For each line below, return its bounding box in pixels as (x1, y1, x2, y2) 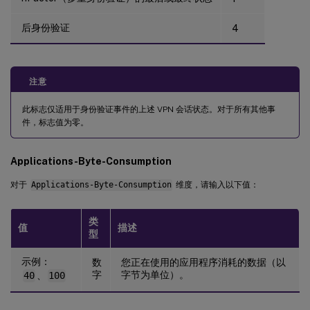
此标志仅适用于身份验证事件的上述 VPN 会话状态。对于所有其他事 (22, 104, 275, 115)
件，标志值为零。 (22, 118, 89, 128)
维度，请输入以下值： (173, 180, 259, 190)
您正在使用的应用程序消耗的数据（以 (121, 257, 286, 268)
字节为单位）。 (121, 269, 189, 281)
